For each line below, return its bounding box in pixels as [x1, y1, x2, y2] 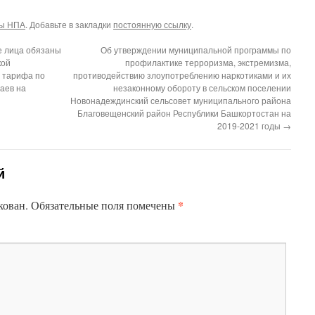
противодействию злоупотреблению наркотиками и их [73, 69, 291, 81]
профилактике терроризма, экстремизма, [125, 56, 291, 68]
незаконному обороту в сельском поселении [113, 82, 291, 94]
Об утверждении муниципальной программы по [101, 44, 291, 56]
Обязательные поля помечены [31, 198, 178, 212]
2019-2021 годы [217, 120, 283, 131]
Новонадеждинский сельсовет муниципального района [70, 94, 291, 106]
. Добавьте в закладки [25, 18, 113, 30]
